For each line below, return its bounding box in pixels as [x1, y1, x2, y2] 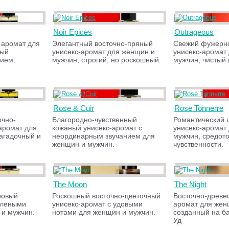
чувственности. [173, 140, 224, 148]
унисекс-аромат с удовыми [52, 200, 143, 208]
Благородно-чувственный [52, 116, 138, 124]
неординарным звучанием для [52, 132, 155, 140]
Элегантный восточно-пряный [52, 39, 153, 48]
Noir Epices [53, 28, 93, 36]
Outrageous [174, 28, 214, 36]
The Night [174, 180, 207, 189]
